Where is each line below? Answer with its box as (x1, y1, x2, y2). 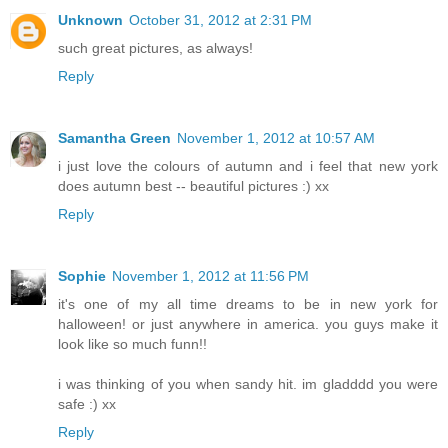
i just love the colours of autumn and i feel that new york (58, 158, 438, 175)
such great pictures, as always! (58, 40, 253, 57)
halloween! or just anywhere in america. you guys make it (58, 316, 438, 333)
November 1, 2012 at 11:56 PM (112, 268, 309, 285)
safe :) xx (58, 396, 116, 413)
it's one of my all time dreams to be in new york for (58, 296, 438, 313)
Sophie (58, 268, 106, 285)
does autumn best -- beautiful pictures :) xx (58, 178, 329, 195)
